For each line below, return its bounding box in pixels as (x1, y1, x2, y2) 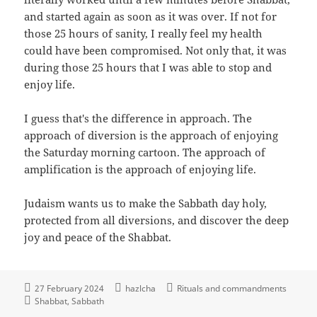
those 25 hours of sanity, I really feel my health (24, 26, 263, 41)
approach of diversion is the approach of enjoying (24, 128, 279, 143)
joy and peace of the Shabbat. (24, 230, 172, 245)
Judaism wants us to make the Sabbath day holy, (24, 196, 267, 211)
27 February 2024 (35, 282, 105, 294)
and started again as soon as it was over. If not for (24, 9, 277, 24)
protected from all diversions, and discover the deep (24, 213, 289, 228)
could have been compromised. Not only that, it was (24, 43, 287, 58)
